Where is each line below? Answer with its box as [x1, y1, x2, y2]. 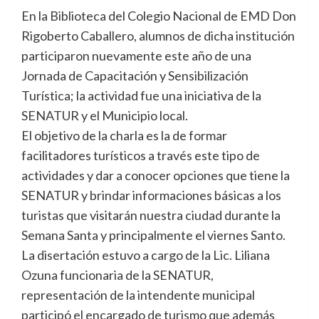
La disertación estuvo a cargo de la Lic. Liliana [21, 247, 270, 263]
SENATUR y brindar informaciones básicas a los [21, 187, 281, 203]
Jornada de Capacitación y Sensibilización [21, 68, 249, 83]
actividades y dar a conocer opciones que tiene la [21, 167, 290, 183]
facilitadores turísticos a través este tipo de [21, 147, 260, 163]
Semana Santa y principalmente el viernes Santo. [21, 227, 286, 243]
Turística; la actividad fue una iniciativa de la [21, 88, 261, 103]
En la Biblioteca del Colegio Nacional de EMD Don [21, 8, 296, 23]
